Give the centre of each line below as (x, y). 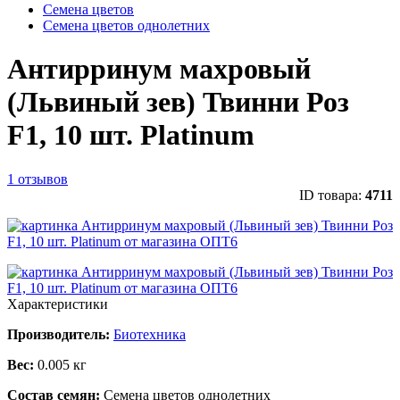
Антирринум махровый (159, 69)
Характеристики (58, 304)
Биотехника (150, 334)
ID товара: (332, 195)
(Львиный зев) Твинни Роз (178, 102)
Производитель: (58, 334)
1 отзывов (37, 179)
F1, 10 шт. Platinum (131, 135)
